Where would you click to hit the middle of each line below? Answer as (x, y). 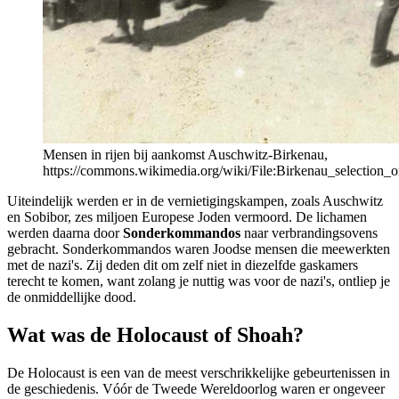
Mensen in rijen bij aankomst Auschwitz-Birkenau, (185, 155)
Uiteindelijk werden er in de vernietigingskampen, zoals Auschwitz (195, 201)
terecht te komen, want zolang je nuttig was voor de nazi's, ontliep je (199, 281)
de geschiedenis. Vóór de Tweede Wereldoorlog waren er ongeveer (196, 388)
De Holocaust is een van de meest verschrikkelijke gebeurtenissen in (199, 372)
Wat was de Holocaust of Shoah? (155, 335)
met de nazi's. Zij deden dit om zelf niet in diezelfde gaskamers (183, 265)
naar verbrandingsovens (309, 233)
